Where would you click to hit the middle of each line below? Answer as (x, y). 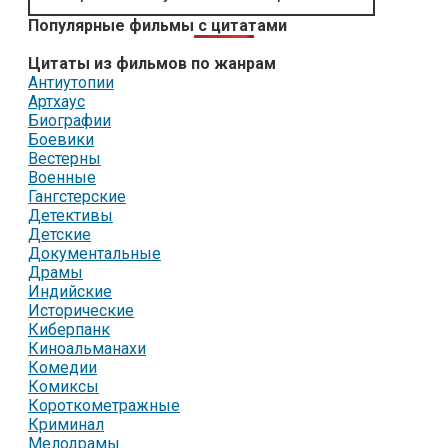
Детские (59, 234)
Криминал (66, 424)
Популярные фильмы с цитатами (157, 25)
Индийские (70, 291)
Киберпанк (69, 329)
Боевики (61, 139)
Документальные (94, 253)
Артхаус (56, 101)
